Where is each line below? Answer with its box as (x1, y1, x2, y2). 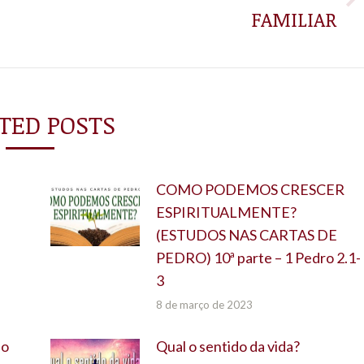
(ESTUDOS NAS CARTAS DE (155, 225, 337, 244)
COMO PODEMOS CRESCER (155, 180, 344, 198)
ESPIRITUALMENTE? (155, 202, 297, 221)
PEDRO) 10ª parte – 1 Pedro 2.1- (155, 248, 361, 266)
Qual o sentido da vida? (155, 336, 300, 355)
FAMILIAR (251, 5, 336, 32)
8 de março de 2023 (155, 297, 253, 311)
